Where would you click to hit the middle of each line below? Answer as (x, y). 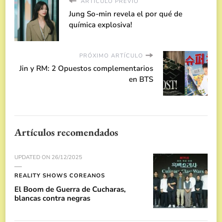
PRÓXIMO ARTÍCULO (111, 55)
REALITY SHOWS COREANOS (60, 175)
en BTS (141, 79)
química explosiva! (101, 25)
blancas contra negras (52, 198)
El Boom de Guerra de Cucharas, (70, 189)
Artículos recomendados (66, 132)
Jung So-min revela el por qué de (126, 14)
